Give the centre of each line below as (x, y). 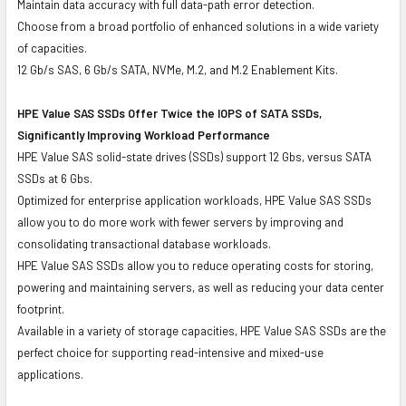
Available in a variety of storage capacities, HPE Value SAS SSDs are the (202, 330)
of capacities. (52, 48)
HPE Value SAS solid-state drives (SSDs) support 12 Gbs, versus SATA (194, 156)
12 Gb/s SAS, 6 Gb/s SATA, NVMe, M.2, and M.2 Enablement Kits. (178, 69)
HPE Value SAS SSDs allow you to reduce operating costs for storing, (195, 265)
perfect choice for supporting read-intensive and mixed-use (170, 352)
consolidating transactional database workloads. (144, 243)
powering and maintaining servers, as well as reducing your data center (201, 287)
